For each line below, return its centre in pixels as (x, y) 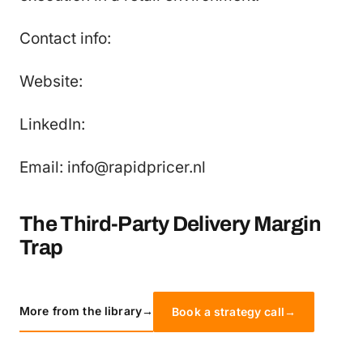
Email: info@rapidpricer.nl (113, 167)
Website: (51, 81)
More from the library (81, 310)
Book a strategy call (228, 311)
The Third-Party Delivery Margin (170, 223)
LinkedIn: (52, 124)
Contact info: (65, 38)
